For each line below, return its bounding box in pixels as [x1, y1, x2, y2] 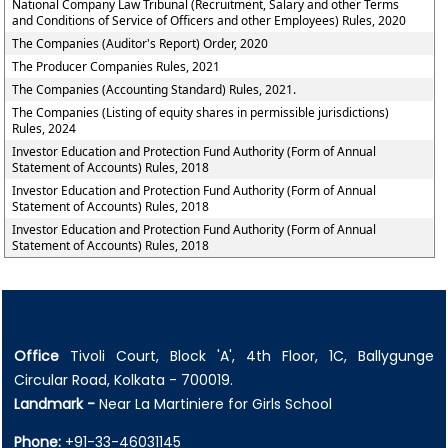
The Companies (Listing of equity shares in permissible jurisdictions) [12, 104, 390, 121]
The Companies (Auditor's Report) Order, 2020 [12, 35, 269, 52]
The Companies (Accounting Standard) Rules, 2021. [12, 81, 297, 98]
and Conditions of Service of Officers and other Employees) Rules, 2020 [12, 12, 407, 29]
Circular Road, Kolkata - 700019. [14, 370, 233, 390]
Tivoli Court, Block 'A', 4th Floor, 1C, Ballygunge [59, 346, 434, 366]
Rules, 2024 [12, 120, 77, 137]
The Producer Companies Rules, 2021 [12, 58, 221, 75]
